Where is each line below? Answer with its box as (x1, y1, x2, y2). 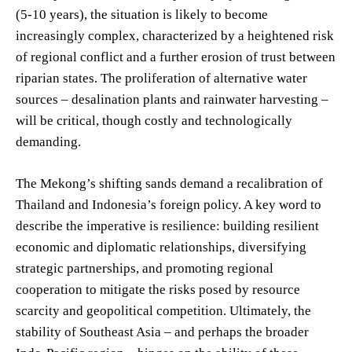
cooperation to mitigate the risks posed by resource (16, 281, 300, 297)
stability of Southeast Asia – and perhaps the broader (16, 324, 309, 339)
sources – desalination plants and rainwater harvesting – (16, 91, 328, 107)
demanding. (16, 134, 81, 149)
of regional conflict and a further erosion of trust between (16, 49, 335, 64)
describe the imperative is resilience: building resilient (16, 218, 319, 233)
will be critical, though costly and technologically (16, 112, 292, 128)
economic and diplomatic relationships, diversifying (16, 239, 306, 255)
